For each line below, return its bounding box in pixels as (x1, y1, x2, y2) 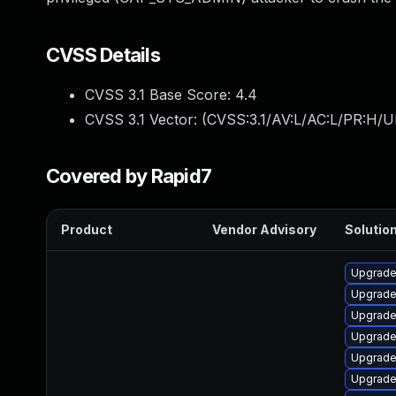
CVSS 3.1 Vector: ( (85, 110, 207, 128)
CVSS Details (46, 43, 160, 66)
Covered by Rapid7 (46, 164, 212, 187)
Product (61, 222, 112, 237)
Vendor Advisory (212, 222, 316, 237)
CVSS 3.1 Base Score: (85, 86, 235, 103)
